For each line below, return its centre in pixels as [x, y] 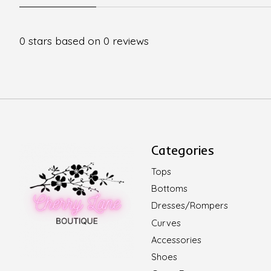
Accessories [176, 240]
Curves [166, 223]
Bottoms [169, 189]
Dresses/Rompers [189, 206]
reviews [129, 41]
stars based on [64, 41]
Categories [182, 150]
